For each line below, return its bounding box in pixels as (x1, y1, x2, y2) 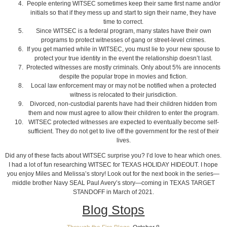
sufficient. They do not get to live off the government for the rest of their (28, 128, 219, 135)
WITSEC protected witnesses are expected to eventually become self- (28, 119, 219, 126)
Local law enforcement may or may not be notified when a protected (30, 82, 216, 90)
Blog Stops (82, 203, 145, 217)
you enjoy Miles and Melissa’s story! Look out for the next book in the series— (7, 170, 220, 178)
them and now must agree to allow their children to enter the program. (28, 109, 219, 117)
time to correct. (103, 18, 144, 26)
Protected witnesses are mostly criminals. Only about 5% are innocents (26, 64, 221, 71)
